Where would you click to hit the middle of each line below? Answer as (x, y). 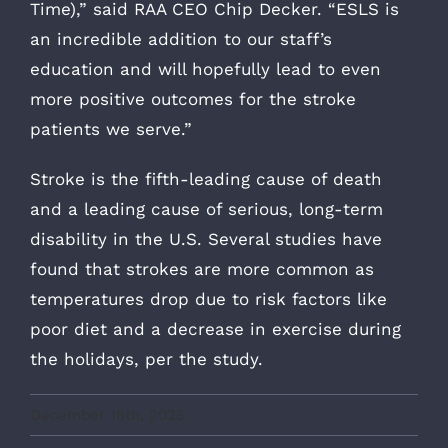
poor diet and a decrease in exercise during (215, 328)
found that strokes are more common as (202, 268)
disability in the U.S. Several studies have (206, 238)
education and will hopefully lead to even (205, 68)
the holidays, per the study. (146, 358)
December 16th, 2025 (107, 414)
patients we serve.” (111, 128)
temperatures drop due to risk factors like (208, 298)
